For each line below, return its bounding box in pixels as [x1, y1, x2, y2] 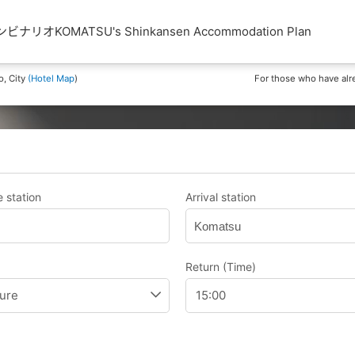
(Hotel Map [28, 73, 74, 84]
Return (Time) [185, 260, 256, 273]
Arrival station [185, 190, 256, 204]
